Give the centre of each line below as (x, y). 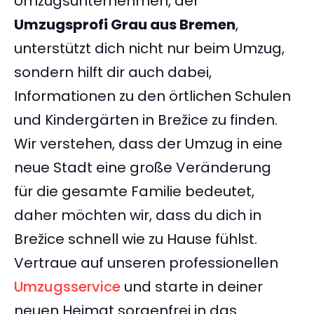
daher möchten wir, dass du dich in (138, 216)
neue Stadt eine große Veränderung (143, 168)
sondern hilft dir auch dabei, (113, 73)
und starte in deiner (192, 287)
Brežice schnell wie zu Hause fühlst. (136, 239)
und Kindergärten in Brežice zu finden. (146, 120)
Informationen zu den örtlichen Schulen (152, 96)
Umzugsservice (67, 287)
